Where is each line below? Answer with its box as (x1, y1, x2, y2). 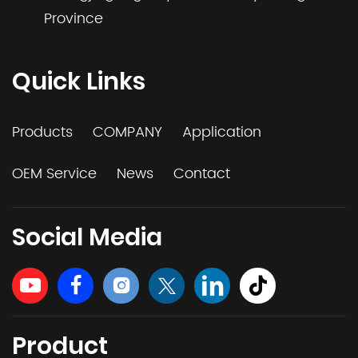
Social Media (12, 220, 162, 254)
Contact (173, 161, 230, 185)
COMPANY (93, 120, 162, 144)
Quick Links (12, 64, 145, 98)
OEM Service (12, 161, 97, 185)
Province (44, 6, 103, 30)
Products (12, 120, 73, 144)
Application (182, 120, 261, 144)
